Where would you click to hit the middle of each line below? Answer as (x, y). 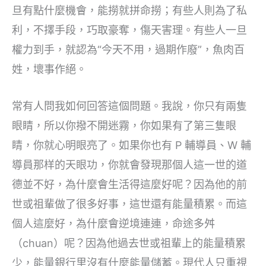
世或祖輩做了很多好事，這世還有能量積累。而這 (129, 204)
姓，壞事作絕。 (49, 69)
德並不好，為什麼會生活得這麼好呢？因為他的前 (129, 185)
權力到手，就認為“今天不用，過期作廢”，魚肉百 (128, 50)
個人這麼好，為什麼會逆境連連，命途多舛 (113, 224)
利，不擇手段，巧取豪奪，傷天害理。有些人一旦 (129, 30)
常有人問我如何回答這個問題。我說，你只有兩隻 (129, 106)
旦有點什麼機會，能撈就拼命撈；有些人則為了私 (129, 11)
